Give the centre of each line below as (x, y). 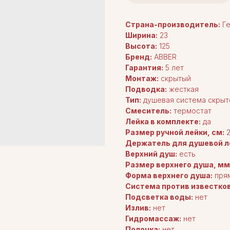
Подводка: (146, 89)
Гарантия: (144, 68)
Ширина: (141, 35)
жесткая (183, 89)
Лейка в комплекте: (163, 122)
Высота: (141, 46)
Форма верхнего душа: (169, 176)
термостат (191, 111)
